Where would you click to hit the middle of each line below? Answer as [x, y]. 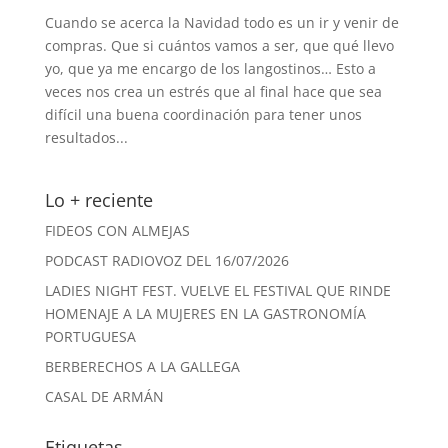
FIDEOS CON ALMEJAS [117, 231]
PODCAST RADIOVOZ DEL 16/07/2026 [166, 261]
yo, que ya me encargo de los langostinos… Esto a [210, 69]
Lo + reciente [98, 200]
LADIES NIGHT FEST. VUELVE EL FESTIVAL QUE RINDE [217, 291]
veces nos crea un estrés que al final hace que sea [213, 92]
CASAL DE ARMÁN [104, 397]
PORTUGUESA [90, 337]
